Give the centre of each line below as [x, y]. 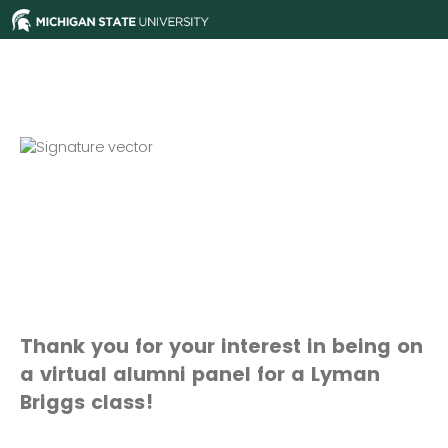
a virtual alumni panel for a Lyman [200, 375]
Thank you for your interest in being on [221, 347]
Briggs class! [86, 403]
